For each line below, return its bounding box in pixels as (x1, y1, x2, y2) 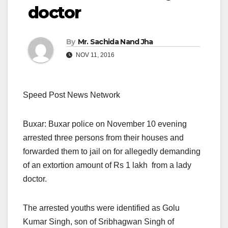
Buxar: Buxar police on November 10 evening (23, 120, 187, 129)
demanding (160, 147, 201, 156)
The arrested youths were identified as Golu (23, 204, 180, 213)
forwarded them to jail (23, 147, 102, 156)
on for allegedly (102, 147, 160, 156)
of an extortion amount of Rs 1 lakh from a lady (23, 161, 191, 170)
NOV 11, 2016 (74, 51, 115, 59)
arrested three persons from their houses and (23, 133, 184, 142)
